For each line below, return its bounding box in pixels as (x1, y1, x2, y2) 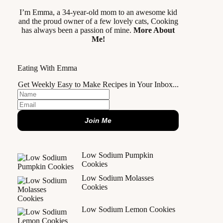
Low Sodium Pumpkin (82, 151, 153, 160)
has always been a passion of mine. (21, 26, 134, 35)
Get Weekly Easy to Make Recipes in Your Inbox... (17, 80, 179, 89)
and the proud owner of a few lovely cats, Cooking (18, 17, 178, 26)
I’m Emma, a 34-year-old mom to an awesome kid (19, 8, 177, 17)
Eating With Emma (17, 64, 77, 73)
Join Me (85, 116, 112, 125)
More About (133, 26, 175, 35)
